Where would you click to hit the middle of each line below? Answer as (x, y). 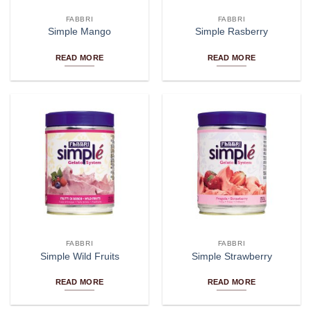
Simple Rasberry (232, 32)
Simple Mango (79, 32)
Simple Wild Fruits (79, 256)
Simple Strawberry (232, 256)
